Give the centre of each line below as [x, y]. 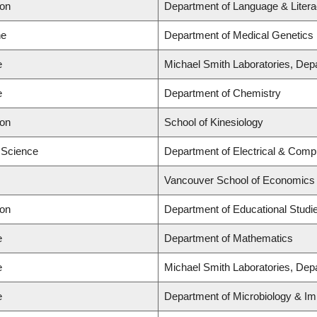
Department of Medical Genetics [239, 35]
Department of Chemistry [223, 93]
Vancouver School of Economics [240, 180]
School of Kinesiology [214, 122]
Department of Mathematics [229, 238]
